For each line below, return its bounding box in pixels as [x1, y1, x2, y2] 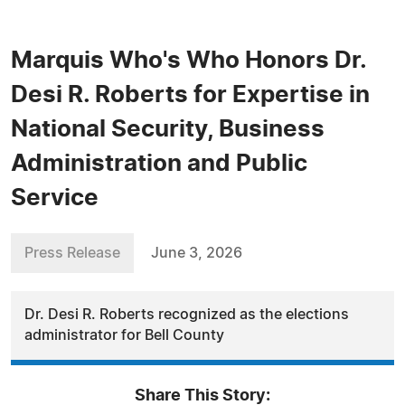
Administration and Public [11, 152, 307, 175]
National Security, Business [11, 118, 325, 141]
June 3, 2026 [151, 246, 242, 260]
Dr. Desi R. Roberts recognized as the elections [24, 307, 349, 322]
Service [11, 186, 99, 210]
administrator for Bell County [24, 328, 224, 343]
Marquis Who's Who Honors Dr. [11, 49, 366, 72]
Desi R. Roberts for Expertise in [11, 83, 370, 107]
